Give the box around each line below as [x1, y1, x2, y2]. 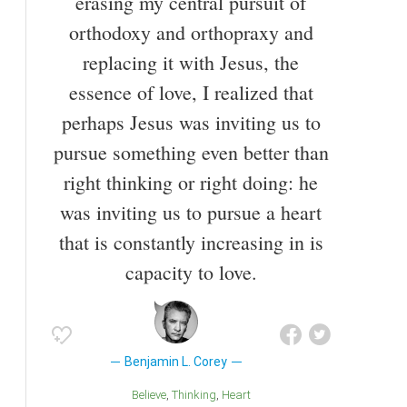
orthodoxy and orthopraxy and [68, 18, 313, 45]
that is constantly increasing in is [58, 228, 323, 255]
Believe [138, 387, 166, 402]
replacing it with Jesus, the [83, 48, 299, 75]
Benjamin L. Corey [124, 353, 228, 369]
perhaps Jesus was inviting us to [61, 108, 321, 135]
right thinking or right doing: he [64, 168, 318, 195]
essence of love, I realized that [68, 78, 313, 105]
